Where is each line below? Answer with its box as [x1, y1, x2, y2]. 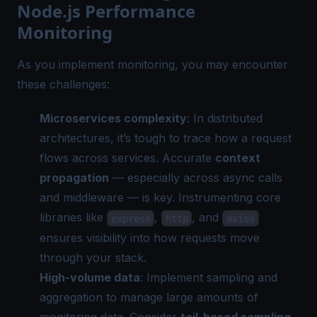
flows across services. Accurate [40, 151, 215, 166]
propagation [40, 171, 109, 185]
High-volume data [40, 270, 140, 284]
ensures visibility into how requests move [40, 230, 260, 245]
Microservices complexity [40, 111, 187, 126]
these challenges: [17, 77, 110, 92]
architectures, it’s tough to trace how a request [40, 131, 292, 146]
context [215, 151, 260, 166]
